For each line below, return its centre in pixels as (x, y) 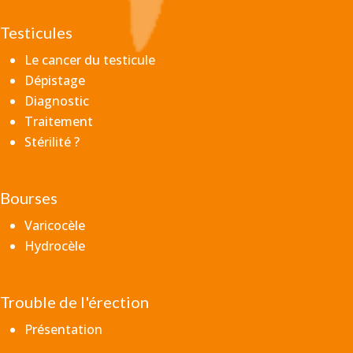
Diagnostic (57, 101)
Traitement (59, 122)
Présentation (63, 330)
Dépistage (55, 81)
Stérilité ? (52, 142)
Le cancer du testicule (90, 60)
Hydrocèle (55, 246)
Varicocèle (55, 226)
